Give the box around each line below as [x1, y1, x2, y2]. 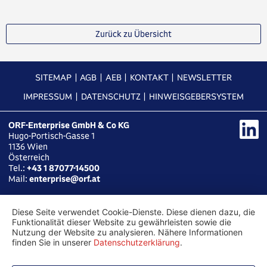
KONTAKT [129, 72, 169, 83]
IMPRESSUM [23, 91, 73, 103]
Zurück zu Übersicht [95, 29, 172, 40]
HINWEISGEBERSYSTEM [148, 91, 244, 103]
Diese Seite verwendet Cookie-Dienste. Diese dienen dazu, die [12, 207, 255, 217]
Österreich [8, 152, 50, 163]
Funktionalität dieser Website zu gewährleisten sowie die [12, 217, 231, 227]
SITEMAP [35, 72, 72, 83]
